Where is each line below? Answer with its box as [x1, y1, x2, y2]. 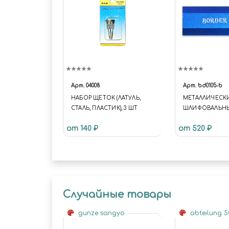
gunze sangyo [74, 210, 127, 217]
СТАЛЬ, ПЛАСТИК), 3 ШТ [71, 105, 138, 111]
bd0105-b [198, 83, 222, 89]
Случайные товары [63, 189, 171, 201]
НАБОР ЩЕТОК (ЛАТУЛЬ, [71, 95, 141, 101]
